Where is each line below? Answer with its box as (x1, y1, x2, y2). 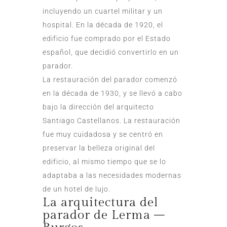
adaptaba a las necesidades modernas (43, 171, 181, 179)
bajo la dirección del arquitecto (43, 102, 154, 111)
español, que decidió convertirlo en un (43, 48, 179, 56)
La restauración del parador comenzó (43, 75, 177, 84)
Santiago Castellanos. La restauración (43, 116, 180, 125)
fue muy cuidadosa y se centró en (43, 130, 163, 138)
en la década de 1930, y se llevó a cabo (43, 89, 182, 97)
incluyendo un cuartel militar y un (43, 7, 163, 15)
